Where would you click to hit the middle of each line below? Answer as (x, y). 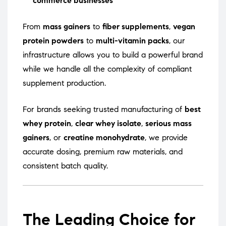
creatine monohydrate (104, 138)
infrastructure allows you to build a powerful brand (113, 55)
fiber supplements (136, 27)
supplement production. (64, 83)
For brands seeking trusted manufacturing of (104, 109)
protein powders (53, 41)
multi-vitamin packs (132, 41)
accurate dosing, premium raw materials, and (103, 152)
